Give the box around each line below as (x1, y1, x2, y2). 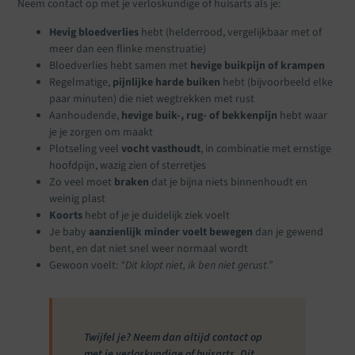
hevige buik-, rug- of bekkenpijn (121, 107, 278, 124)
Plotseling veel (49, 140, 122, 157)
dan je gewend (253, 223, 324, 240)
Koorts (49, 207, 83, 223)
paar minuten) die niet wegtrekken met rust (49, 90, 255, 107)
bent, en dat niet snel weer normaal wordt (49, 240, 249, 257)
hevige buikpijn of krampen (190, 57, 326, 74)
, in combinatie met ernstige (200, 140, 332, 157)
